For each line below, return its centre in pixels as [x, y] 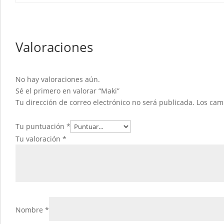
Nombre [30, 209]
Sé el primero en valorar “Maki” [67, 90]
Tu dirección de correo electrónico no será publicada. [105, 102]
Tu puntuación [41, 126]
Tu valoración [39, 138]
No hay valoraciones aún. [58, 79]
